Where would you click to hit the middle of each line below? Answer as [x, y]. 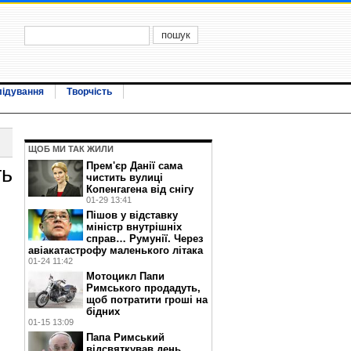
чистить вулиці [125, 177]
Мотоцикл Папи [125, 276]
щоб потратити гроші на [147, 300]
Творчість [89, 92]
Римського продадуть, [143, 288]
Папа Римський [125, 337]
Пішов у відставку [132, 215]
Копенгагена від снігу [140, 189]
